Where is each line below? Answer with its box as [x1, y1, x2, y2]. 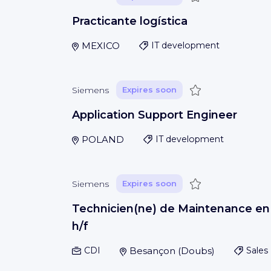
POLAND [81, 134, 124, 145]
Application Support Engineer [72, 108, 237, 122]
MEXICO [81, 40, 120, 51]
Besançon [129, 245, 175, 256]
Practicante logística [72, 15, 188, 28]
